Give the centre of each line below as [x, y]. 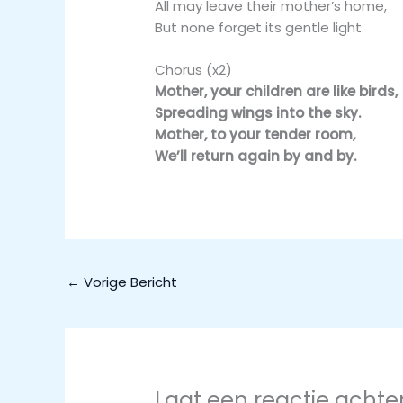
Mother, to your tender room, [255, 134]
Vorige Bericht [129, 282]
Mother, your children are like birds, [277, 91]
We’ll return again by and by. [256, 156]
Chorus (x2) [194, 69]
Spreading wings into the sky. [258, 112]
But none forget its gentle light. [260, 27]
